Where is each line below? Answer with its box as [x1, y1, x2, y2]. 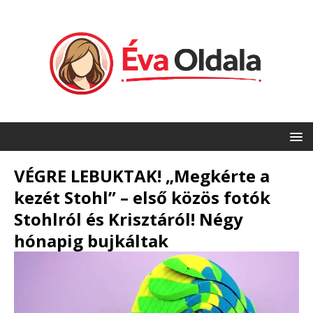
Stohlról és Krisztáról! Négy [14, 208, 243, 231]
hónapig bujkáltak [14, 229, 168, 253]
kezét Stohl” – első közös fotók [14, 186, 270, 210]
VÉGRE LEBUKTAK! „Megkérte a [14, 164, 270, 188]
